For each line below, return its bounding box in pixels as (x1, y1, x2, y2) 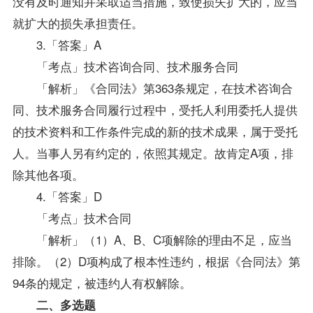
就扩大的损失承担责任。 (12, 13, 143, 31)
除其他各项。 (12, 165, 84, 183)
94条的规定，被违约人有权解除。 (12, 273, 191, 291)
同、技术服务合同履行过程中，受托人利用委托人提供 (12, 100, 298, 118)
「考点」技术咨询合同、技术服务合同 (12, 57, 238, 75)
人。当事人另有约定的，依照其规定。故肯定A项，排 (12, 143, 293, 161)
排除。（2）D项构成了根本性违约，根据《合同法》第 (12, 252, 300, 270)
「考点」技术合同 (12, 208, 131, 226)
